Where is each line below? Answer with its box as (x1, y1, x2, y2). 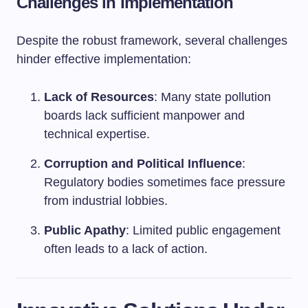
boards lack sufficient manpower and (44, 109, 245, 122)
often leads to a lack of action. (44, 242, 208, 256)
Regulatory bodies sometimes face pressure (44, 175, 285, 189)
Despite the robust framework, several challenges (16, 34, 287, 47)
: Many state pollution (154, 90, 271, 104)
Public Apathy (44, 223, 126, 237)
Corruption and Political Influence (44, 157, 242, 170)
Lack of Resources (44, 90, 154, 104)
